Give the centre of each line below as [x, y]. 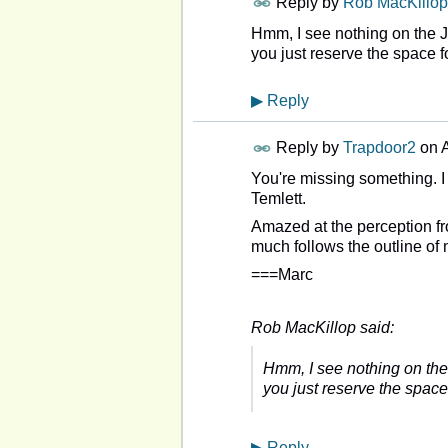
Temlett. [278, 198]
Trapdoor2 [379, 147]
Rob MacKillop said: [322, 327]
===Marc [282, 274]
